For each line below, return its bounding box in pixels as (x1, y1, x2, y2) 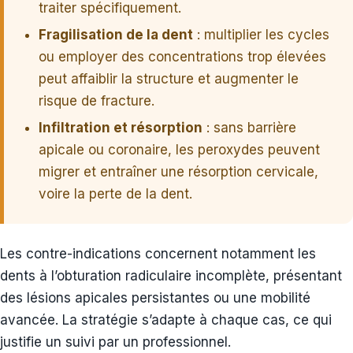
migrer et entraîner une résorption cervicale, (39, 163, 318, 180)
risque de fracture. (39, 92, 154, 109)
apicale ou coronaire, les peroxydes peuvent (39, 141, 320, 158)
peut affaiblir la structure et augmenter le (39, 70, 299, 87)
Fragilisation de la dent (39, 26, 193, 43)
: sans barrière (203, 119, 296, 136)
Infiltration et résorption (39, 119, 203, 136)
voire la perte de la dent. (39, 185, 192, 202)
